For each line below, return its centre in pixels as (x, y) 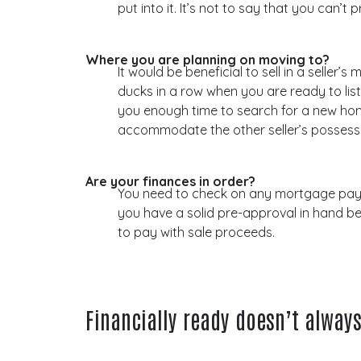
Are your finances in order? (171, 181)
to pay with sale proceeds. (197, 232)
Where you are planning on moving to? (208, 59)
